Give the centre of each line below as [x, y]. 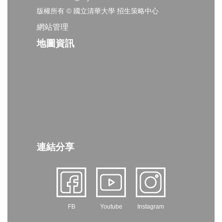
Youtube [111, 207]
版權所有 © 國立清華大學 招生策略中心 [98, 11]
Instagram [151, 207]
